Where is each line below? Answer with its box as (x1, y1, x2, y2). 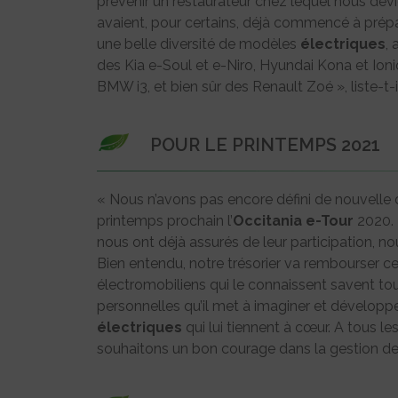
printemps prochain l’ (97, 212, 233, 230)
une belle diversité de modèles (97, 36, 300, 53)
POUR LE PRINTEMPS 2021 (150, 134, 380, 156)
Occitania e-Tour (233, 212, 354, 230)
